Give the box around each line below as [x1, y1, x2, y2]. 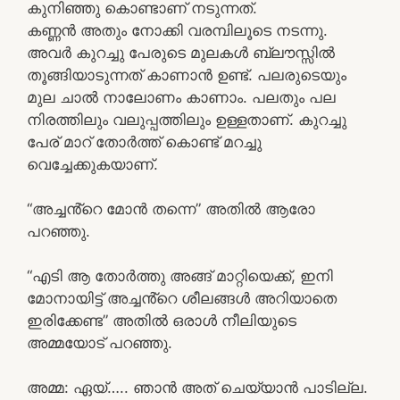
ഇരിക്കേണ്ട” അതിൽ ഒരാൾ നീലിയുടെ [27, 311, 296, 329]
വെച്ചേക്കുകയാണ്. [27, 154, 158, 173]
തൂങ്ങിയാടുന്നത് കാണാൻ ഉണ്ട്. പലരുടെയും [27, 65, 346, 84]
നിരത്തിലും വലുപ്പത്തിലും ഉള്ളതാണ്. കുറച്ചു [27, 110, 346, 129]
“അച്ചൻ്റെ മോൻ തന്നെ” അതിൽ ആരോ [27, 199, 315, 218]
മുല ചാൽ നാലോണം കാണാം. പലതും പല [27, 87, 336, 106]
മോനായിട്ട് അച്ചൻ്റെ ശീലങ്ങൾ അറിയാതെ [27, 288, 337, 307]
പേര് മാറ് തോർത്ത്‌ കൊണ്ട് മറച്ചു [27, 132, 262, 151]
